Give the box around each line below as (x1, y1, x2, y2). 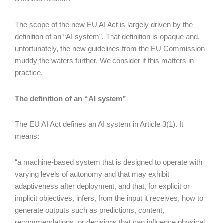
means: (15, 132, 43, 140)
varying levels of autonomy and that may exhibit (15, 170, 169, 178)
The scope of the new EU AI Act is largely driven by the (15, 20, 193, 29)
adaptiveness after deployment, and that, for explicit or (15, 182, 190, 190)
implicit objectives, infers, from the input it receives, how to (15, 194, 203, 202)
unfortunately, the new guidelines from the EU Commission (15, 44, 205, 53)
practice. (15, 68, 45, 77)
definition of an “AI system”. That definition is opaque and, (15, 32, 200, 41)
